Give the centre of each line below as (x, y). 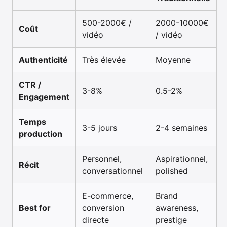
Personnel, (102, 159)
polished (172, 171)
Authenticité (43, 60)
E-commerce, (108, 196)
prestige (171, 220)
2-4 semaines (181, 128)
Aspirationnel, (182, 159)
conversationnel (112, 171)
